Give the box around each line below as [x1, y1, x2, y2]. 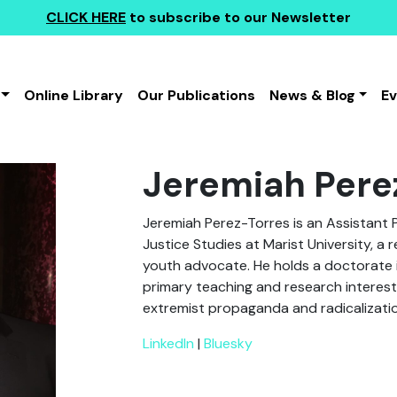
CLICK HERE [46, 8, 126, 27]
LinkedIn [143, 334, 195, 353]
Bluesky [204, 334, 253, 353]
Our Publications [136, 86, 255, 105]
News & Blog [269, 86, 355, 105]
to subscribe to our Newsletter [126, 8, 351, 27]
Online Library [23, 86, 123, 105]
